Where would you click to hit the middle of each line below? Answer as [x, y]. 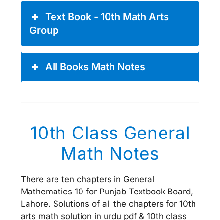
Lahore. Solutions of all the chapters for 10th [108, 204]
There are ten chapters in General [87, 179]
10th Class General [110, 132]
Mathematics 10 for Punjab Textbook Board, [107, 191]
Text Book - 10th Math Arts [107, 16]
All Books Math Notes [96, 67]
